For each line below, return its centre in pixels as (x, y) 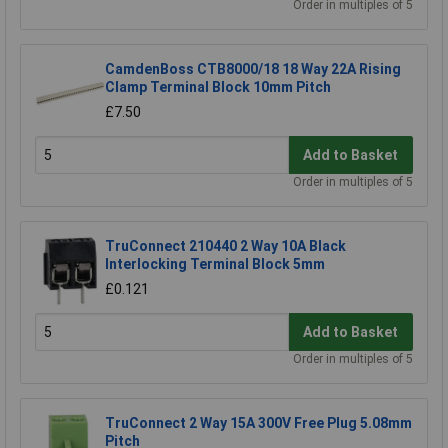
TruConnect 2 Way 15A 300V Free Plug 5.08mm (258, 423)
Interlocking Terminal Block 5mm (215, 264)
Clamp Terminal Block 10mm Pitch (218, 87)
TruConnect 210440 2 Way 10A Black (225, 246)
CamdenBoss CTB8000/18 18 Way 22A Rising (253, 69)
